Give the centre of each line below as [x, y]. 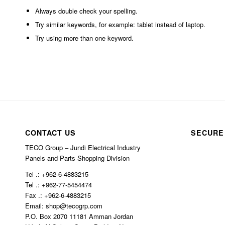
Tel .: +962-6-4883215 [57, 174]
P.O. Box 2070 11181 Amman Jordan [79, 216]
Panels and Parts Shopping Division [77, 158]
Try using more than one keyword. [84, 38]
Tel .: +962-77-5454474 [59, 185]
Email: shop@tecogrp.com [64, 206]
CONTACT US [50, 133]
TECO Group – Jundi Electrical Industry [83, 148]
